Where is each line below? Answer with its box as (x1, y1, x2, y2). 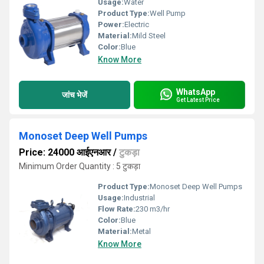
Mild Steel (132, 31, 166, 40)
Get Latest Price (176, 96, 220, 103)
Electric (124, 20, 149, 29)
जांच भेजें (62, 90, 87, 100)
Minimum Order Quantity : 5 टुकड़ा (19, 161, 140, 171)
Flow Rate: (98, 204, 136, 213)
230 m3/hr (136, 204, 170, 213)
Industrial (124, 193, 155, 202)
